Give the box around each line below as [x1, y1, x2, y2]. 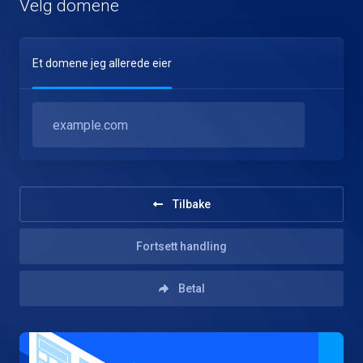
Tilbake [172, 198, 211, 211]
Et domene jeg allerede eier [32, 57, 172, 70]
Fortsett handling [136, 240, 227, 253]
